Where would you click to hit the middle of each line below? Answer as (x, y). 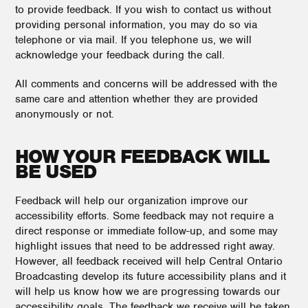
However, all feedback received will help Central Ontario (149, 261)
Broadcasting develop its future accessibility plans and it (151, 276)
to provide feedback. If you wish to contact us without (143, 10)
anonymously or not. (65, 114)
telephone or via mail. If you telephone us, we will (133, 40)
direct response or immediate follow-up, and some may (146, 231)
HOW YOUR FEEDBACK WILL (142, 157)
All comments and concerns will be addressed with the (146, 84)
